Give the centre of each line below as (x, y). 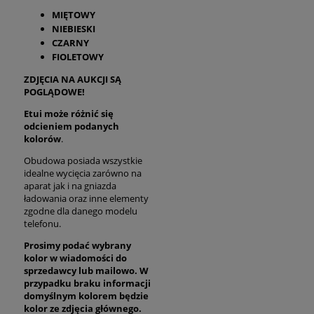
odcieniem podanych (71, 126)
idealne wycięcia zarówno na (83, 173)
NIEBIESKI (74, 28)
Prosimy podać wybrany (77, 245)
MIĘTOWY (74, 14)
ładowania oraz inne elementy (86, 198)
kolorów (42, 138)
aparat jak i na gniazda (70, 185)
